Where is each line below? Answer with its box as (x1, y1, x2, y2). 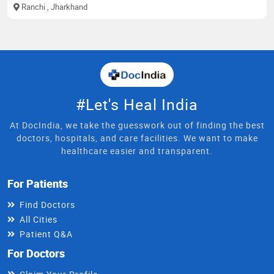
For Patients (7, 176, 68, 191)
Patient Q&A (20, 228, 73, 240)
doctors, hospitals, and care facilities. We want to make (16, 131, 258, 144)
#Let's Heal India (76, 94, 198, 114)
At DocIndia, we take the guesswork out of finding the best (9, 119, 265, 131)
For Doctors (7, 245, 65, 261)
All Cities (20, 213, 57, 225)
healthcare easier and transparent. (61, 144, 213, 157)
